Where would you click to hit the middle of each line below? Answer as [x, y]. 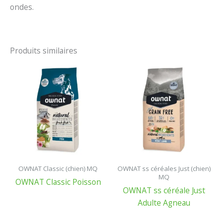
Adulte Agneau [164, 203]
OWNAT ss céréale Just [164, 191]
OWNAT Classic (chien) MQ [58, 168]
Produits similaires [44, 50]
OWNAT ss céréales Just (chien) [164, 168]
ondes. [22, 7]
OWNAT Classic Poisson [58, 182]
